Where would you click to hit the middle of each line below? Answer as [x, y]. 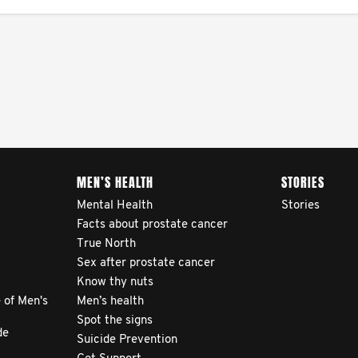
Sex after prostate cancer [146, 263]
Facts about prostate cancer [152, 225]
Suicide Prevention [127, 340]
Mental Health [115, 206]
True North [106, 244]
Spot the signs [115, 321]
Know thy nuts [115, 282]
